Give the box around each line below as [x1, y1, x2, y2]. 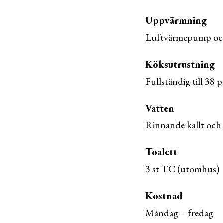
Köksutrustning [145, 57, 215, 71]
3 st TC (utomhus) [145, 162, 219, 175]
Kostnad [145, 189, 183, 202]
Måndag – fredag [145, 206, 213, 219]
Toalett [145, 145, 177, 158]
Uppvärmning [145, 13, 207, 27]
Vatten [145, 101, 174, 114]
